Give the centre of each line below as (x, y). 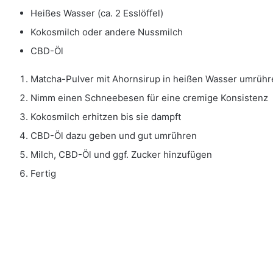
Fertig (43, 174)
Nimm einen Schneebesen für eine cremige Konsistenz (149, 98)
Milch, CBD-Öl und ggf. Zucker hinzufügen (121, 155)
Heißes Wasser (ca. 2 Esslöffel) (97, 13)
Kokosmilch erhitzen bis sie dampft (106, 117)
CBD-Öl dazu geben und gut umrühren (114, 136)
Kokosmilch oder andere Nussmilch (107, 32)
